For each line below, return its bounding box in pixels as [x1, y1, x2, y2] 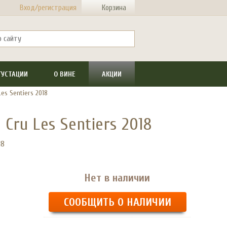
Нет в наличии [84, 171, 150, 184]
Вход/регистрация [20, 3, 77, 12]
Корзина [102, 3, 126, 12]
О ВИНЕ [54, 69, 76, 79]
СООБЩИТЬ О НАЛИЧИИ [64, 196, 171, 209]
